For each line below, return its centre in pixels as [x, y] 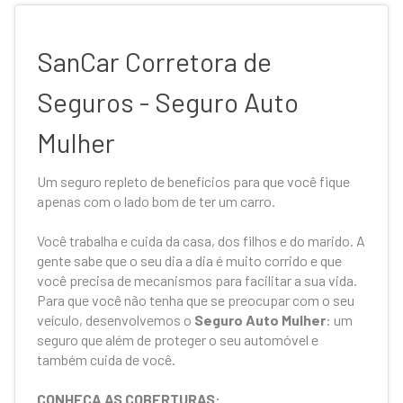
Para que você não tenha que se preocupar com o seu [196, 300]
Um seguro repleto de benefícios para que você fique [194, 181]
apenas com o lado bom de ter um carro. [157, 201]
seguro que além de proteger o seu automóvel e [178, 340]
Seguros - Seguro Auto [168, 102]
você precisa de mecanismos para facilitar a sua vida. [197, 280]
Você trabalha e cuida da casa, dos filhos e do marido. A [201, 241]
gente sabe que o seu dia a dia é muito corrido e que [190, 260]
